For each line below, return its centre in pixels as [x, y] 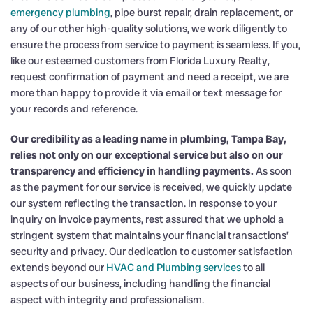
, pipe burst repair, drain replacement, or [202, 12]
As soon [273, 171]
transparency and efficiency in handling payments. [132, 171]
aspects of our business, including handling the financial [140, 283]
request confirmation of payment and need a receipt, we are [150, 77]
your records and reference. [74, 109]
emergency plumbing [60, 12]
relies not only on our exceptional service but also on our [147, 155]
